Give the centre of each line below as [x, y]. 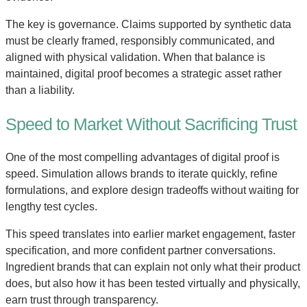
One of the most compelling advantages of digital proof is [143, 157]
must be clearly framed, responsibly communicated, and [140, 41]
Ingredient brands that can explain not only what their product [153, 267]
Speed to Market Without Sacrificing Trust [151, 124]
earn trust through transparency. [82, 299]
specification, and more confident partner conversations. [140, 250]
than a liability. [40, 90]
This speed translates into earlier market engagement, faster [150, 234]
